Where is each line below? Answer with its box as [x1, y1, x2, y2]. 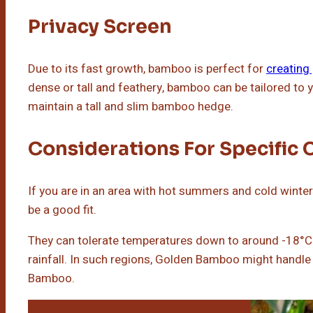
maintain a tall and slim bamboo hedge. [28, 97, 233, 115]
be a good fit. [28, 201, 96, 219]
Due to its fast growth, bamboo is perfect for [28, 59, 266, 78]
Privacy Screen [28, 14, 172, 38]
